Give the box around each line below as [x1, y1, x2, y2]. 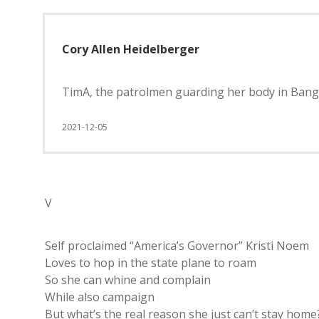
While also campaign [45, 289, 155, 305]
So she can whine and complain [45, 272, 211, 288]
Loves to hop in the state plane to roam [45, 255, 256, 271]
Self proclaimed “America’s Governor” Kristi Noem [45, 238, 309, 253]
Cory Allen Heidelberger [62, 41, 199, 57]
